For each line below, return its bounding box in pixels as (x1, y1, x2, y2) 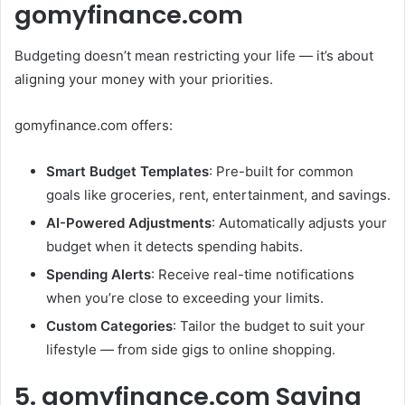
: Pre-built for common (209, 162, 353, 180)
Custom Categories (46, 316, 173, 334)
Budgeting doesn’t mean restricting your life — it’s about (14, 46, 373, 64)
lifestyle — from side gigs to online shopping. (46, 340, 335, 358)
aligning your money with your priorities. (14, 70, 273, 88)
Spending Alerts (46, 265, 151, 283)
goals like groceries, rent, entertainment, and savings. (46, 185, 391, 203)
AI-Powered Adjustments (46, 213, 212, 231)
